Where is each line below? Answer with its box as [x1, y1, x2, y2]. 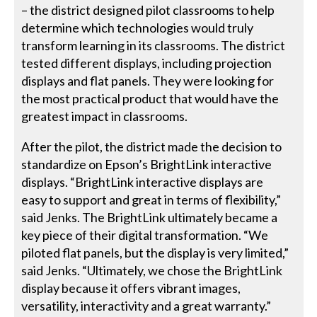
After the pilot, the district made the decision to [21, 138, 282, 154]
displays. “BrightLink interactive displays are [21, 173, 264, 190]
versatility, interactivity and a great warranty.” [21, 297, 272, 313]
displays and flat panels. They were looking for [21, 72, 275, 88]
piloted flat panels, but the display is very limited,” [21, 244, 289, 260]
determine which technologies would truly [21, 19, 254, 35]
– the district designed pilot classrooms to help [21, 1, 275, 18]
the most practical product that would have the [21, 90, 279, 106]
